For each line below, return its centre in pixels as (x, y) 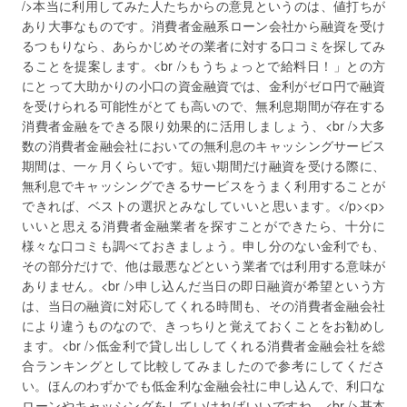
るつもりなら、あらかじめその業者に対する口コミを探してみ (203, 45)
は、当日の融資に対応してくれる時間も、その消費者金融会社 (203, 305)
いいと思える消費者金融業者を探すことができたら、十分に (203, 225)
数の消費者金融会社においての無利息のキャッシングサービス (203, 145)
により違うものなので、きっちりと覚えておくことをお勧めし (203, 325)
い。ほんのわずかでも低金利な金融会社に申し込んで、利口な (203, 385)
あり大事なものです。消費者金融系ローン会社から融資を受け (203, 25)
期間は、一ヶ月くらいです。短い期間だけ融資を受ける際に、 (203, 165)
